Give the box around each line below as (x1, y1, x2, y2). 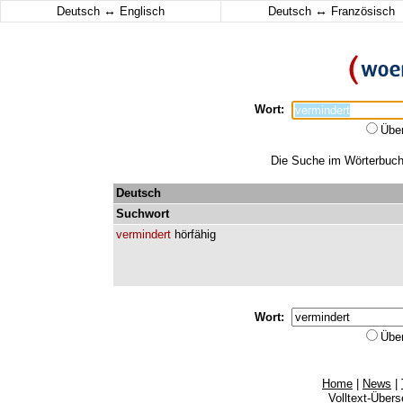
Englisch (116, 4, 165, 18)
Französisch (327, 4, 395, 18)
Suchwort (116, 207, 169, 220)
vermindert (116, 228, 171, 241)
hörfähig (175, 228, 216, 241)
